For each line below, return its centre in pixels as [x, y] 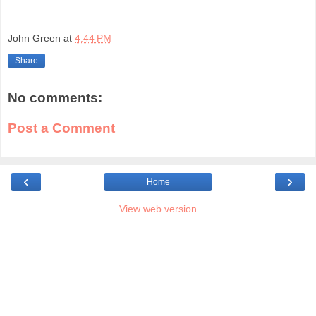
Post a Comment [61, 128]
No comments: [55, 97]
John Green [34, 38]
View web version [158, 208]
